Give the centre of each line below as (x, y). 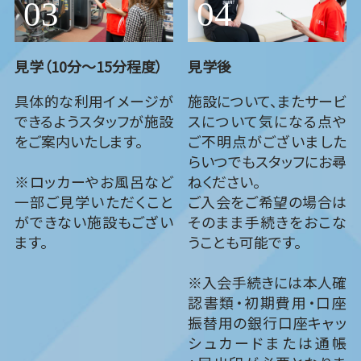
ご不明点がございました (267, 141)
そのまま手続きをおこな (267, 221)
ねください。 (224, 181)
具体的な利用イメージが (94, 100)
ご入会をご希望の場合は (267, 201)
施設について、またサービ (267, 100)
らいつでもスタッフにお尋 (267, 161)
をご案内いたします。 (78, 141)
